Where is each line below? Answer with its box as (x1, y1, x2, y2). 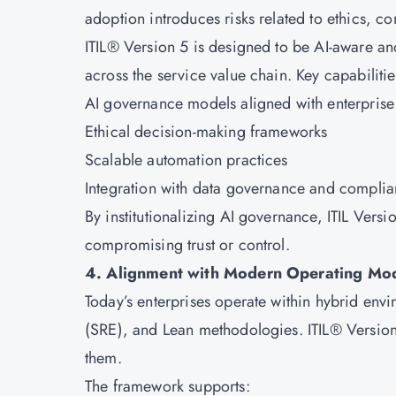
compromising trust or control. (85, 233, 290, 256)
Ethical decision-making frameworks (85, 120, 328, 143)
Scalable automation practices (85, 148, 288, 171)
